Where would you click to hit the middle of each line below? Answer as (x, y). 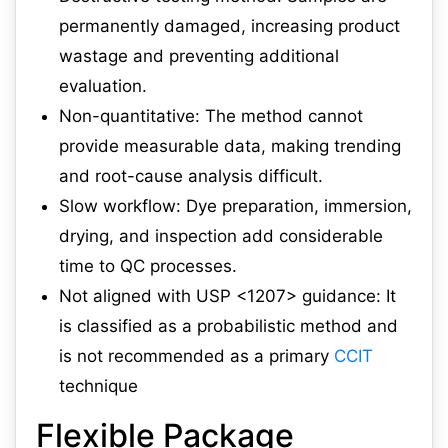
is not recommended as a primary (196, 356)
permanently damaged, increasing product (229, 26)
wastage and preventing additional (199, 56)
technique (98, 386)
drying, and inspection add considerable (221, 236)
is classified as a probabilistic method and (228, 326)
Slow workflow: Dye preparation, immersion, (235, 206)
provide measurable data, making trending (230, 146)
